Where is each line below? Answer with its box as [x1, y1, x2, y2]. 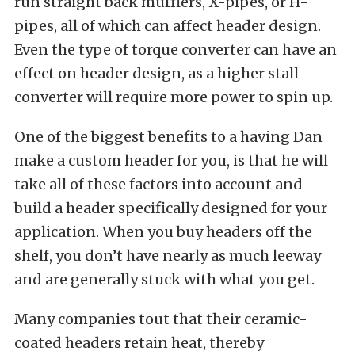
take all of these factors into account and [14, 174, 303, 193]
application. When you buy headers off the [14, 222, 312, 241]
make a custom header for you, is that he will [14, 151, 328, 170]
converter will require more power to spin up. [14, 87, 333, 106]
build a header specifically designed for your [14, 198, 327, 217]
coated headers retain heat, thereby [14, 333, 264, 352]
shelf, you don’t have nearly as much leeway [14, 246, 321, 265]
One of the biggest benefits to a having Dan [14, 127, 323, 146]
